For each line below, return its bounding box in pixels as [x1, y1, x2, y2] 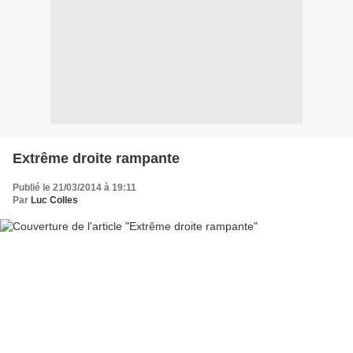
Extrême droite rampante [13, 150, 180, 166]
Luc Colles [31, 195, 78, 206]
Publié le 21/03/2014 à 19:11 [13, 182, 136, 193]
